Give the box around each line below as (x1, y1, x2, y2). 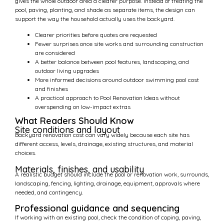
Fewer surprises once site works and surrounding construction (35, 40, 203, 48)
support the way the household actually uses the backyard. (15, 14, 174, 22)
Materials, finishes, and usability (15, 163, 144, 175)
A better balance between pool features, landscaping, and (35, 58, 189, 66)
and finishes (35, 85, 68, 93)
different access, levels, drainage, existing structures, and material (15, 140, 193, 148)
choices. (15, 149, 36, 157)
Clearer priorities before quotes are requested (35, 31, 157, 39)
